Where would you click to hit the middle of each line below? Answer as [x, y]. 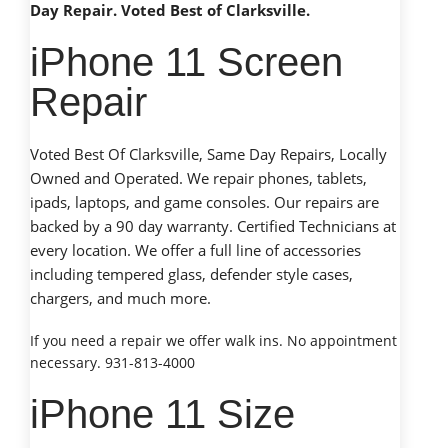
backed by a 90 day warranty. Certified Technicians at [213, 226]
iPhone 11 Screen [186, 62]
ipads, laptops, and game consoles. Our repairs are [204, 202]
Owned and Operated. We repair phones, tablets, [198, 178]
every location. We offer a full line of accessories [195, 250]
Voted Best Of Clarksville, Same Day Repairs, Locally [208, 154]
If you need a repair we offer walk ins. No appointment [213, 341]
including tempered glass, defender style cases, [191, 274]
